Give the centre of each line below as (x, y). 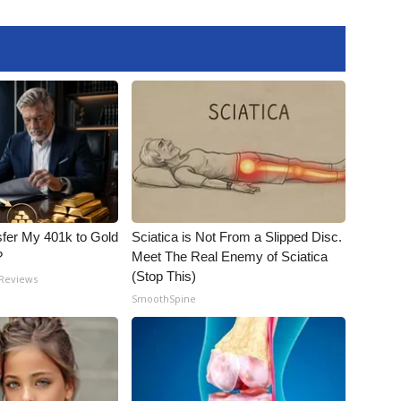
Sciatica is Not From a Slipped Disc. (237, 237)
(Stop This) (164, 276)
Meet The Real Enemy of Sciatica (230, 256)
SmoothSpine (164, 299)
